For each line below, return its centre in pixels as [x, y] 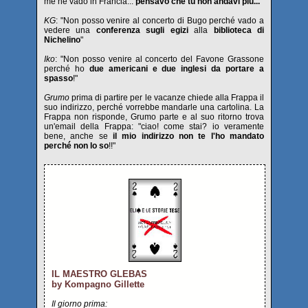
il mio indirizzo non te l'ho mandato [188, 136]
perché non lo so [76, 146]
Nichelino [62, 40]
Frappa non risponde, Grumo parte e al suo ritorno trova [154, 117]
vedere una [70, 30]
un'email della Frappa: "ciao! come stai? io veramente [154, 126]
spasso [58, 78]
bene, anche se [78, 136]
